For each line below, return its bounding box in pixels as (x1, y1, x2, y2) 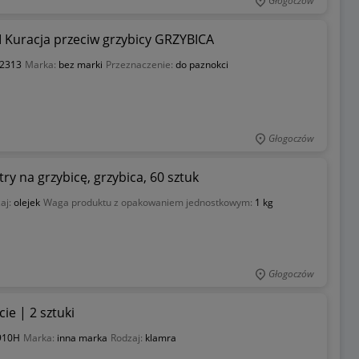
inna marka (56, 330, 107, 345)
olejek (13, 196, 40, 210)
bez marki (58, 58, 103, 72)
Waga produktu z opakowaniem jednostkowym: (42, 196, 255, 210)
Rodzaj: (110, 330, 145, 345)
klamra (144, 330, 176, 345)
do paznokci (175, 58, 228, 72)
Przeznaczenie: (105, 58, 175, 72)
